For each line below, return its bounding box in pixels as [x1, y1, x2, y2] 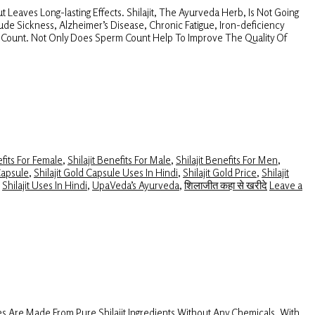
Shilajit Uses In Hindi [2, 179, 87, 192]
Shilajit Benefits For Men [176, 153, 278, 167]
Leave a [269, 179, 302, 192]
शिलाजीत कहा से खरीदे [184, 179, 267, 192]
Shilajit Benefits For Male [67, 153, 171, 167]
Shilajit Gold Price [183, 166, 257, 179]
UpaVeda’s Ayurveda [92, 179, 179, 192]
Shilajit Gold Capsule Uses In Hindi [34, 166, 178, 179]
